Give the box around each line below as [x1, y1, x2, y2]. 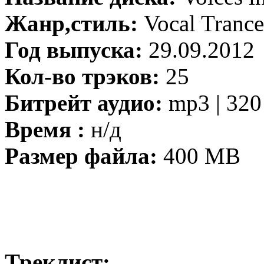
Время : [5, 117, 85, 142]
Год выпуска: [5, 37, 148, 62]
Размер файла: [5, 143, 157, 169]
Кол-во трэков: [5, 64, 160, 89]
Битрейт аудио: [5, 90, 163, 115]
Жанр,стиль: [5, 11, 144, 36]
